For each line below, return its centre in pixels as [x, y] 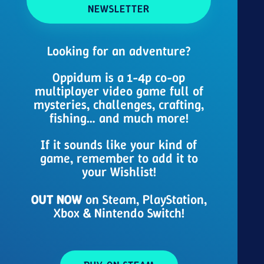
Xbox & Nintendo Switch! [119, 213]
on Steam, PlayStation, [144, 199]
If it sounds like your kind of [119, 144]
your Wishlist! [119, 171]
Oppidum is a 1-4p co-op [119, 77]
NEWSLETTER [119, 9]
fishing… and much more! [119, 118]
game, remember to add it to [119, 158]
